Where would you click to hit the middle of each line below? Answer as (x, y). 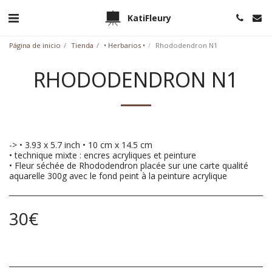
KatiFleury (149, 18)
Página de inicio (35, 45)
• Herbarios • (124, 45)
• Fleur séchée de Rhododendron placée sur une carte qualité (129, 165)
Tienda (82, 45)
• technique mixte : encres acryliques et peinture (103, 155)
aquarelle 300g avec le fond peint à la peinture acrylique (118, 176)
